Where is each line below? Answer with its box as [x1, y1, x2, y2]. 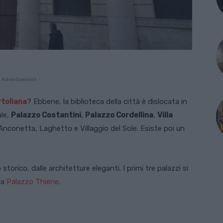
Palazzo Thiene [6, 177, 59, 186]
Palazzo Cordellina [85, 110, 153, 119]
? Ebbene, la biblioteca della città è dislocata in [27, 97, 187, 106]
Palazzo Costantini [11, 110, 81, 119]
